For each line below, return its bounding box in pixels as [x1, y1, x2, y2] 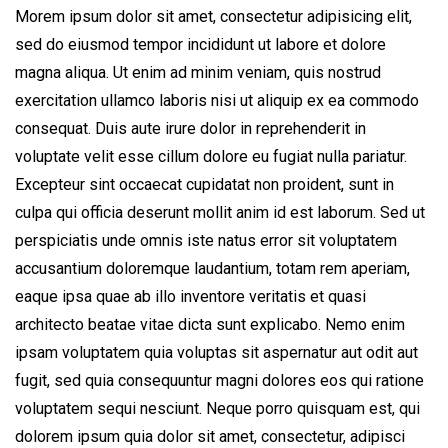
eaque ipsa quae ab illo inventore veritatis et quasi [15, 287, 366, 306]
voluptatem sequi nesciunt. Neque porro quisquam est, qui [15, 399, 420, 418]
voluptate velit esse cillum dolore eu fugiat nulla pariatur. [15, 147, 407, 166]
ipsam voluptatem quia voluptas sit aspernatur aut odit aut [15, 343, 418, 362]
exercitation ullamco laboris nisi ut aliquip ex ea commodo [15, 91, 419, 110]
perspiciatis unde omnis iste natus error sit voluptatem [15, 231, 397, 250]
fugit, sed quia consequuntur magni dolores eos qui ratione [15, 371, 424, 390]
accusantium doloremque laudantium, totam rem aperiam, [15, 259, 410, 278]
